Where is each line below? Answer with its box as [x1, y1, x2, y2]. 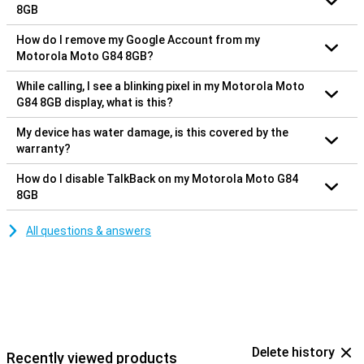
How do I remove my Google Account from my [16, 32, 260, 46]
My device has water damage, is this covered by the [16, 125, 288, 139]
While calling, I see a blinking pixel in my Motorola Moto [16, 79, 305, 93]
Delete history [252, 344, 335, 360]
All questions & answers [26, 223, 151, 237]
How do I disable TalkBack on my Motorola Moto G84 [16, 171, 298, 185]
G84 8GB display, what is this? [16, 95, 173, 109]
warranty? [16, 141, 71, 155]
